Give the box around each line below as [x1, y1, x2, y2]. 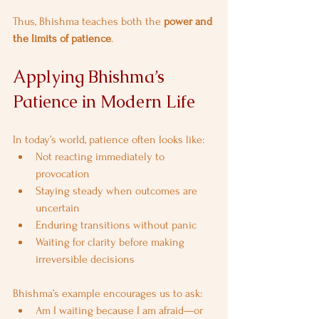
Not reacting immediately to [36, 150, 167, 163]
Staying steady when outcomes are [36, 184, 200, 197]
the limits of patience [13, 32, 111, 45]
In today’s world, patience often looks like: [13, 133, 204, 146]
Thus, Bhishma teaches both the [13, 15, 164, 28]
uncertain [36, 202, 80, 214]
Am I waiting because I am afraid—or [36, 304, 206, 317]
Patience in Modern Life [13, 90, 195, 113]
